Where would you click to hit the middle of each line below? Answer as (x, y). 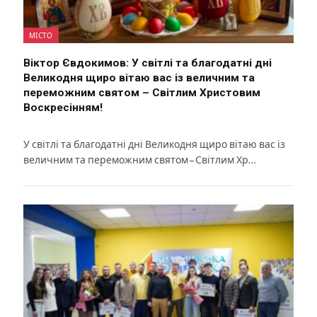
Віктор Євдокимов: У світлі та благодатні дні (148, 63)
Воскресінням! (63, 107)
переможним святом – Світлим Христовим (142, 92)
